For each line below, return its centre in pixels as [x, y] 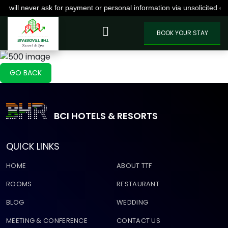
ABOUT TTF [134, 165]
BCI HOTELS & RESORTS [106, 116]
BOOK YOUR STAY [182, 33]
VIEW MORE [143, 31]
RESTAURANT [138, 184]
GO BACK [26, 73]
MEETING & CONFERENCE [47, 220]
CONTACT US [138, 220]
